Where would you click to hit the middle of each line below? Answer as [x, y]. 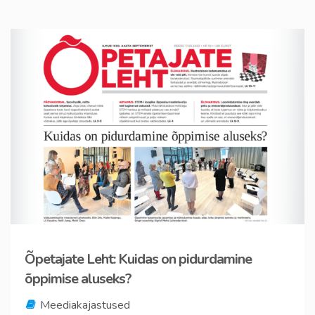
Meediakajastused [85, 306]
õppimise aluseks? [78, 279]
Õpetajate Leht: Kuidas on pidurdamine [138, 259]
